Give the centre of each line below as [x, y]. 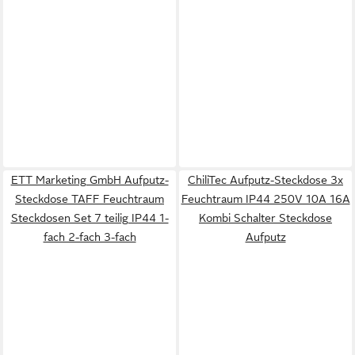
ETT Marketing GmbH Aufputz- [90, 180]
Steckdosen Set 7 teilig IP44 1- [90, 218]
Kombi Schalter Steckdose [265, 218]
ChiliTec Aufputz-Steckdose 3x [265, 180]
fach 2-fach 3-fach [90, 237]
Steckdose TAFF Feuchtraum [90, 199]
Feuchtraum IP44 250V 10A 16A [265, 199]
